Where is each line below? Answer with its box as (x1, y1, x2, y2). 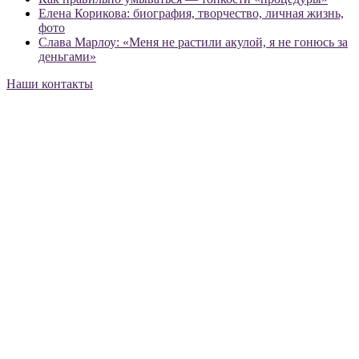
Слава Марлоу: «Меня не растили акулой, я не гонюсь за (38, 35, 348, 50)
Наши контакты (6, 77, 93, 91)
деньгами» (38, 50, 96, 64)
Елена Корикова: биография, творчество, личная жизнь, (38, 6, 344, 21)
